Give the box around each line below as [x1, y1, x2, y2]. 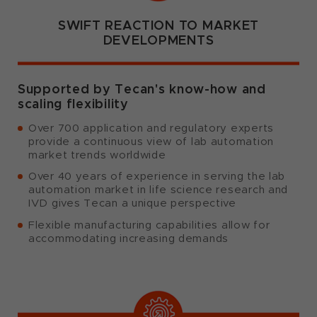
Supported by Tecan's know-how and [18, 81, 266, 98]
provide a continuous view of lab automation [28, 135, 274, 149]
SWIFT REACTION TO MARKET [57, 17, 260, 34]
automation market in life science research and [28, 183, 289, 197]
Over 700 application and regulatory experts [28, 122, 274, 135]
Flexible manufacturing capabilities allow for [28, 218, 270, 231]
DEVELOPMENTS [103, 32, 214, 49]
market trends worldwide [28, 149, 166, 162]
